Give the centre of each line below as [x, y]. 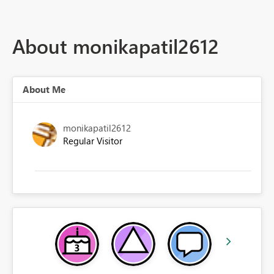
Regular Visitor [93, 141]
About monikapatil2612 [116, 46]
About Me [44, 90]
